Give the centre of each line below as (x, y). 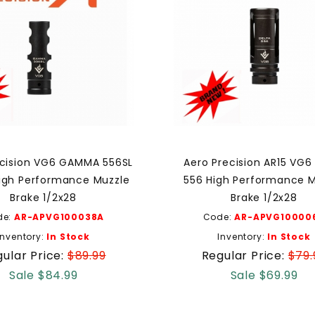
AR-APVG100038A (59, 217)
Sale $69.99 (264, 276)
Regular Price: (245, 256)
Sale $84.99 (43, 276)
